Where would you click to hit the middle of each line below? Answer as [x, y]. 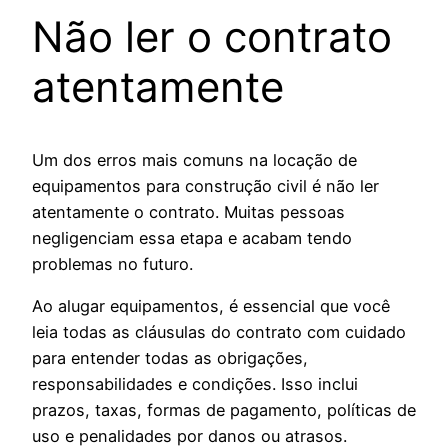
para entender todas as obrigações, [170, 357]
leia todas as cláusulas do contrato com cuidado [219, 331]
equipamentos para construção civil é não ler [205, 185]
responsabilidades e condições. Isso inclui [195, 383]
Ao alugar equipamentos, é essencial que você [211, 305]
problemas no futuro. [112, 263]
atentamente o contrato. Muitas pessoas [188, 211]
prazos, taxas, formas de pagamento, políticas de [224, 409]
